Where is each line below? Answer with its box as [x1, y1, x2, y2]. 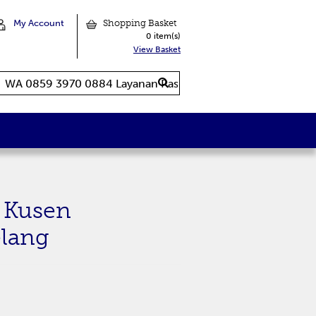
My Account [13, 18, 64, 28]
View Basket [133, 44, 181, 54]
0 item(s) [146, 31, 181, 41]
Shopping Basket [103, 18, 176, 28]
